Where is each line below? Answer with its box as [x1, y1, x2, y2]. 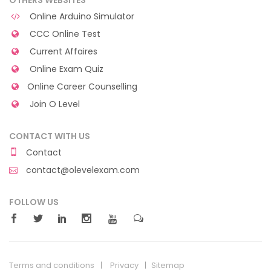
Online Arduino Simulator [27, 10, 134, 22]
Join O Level [27, 97, 80, 110]
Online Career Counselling [27, 80, 137, 93]
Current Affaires [27, 45, 97, 57]
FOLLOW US [9, 195, 59, 208]
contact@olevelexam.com [24, 163, 140, 176]
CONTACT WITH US [9, 129, 90, 142]
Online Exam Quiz [27, 62, 103, 75]
